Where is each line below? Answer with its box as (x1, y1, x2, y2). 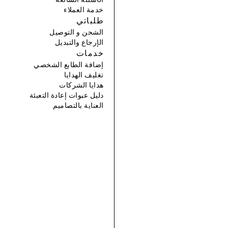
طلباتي (76, 17, 104, 25)
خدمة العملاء (64, 6, 104, 14)
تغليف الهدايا (64, 71, 104, 79)
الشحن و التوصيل (49, 28, 104, 36)
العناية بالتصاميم (53, 102, 104, 109)
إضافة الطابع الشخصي (34, 61, 104, 69)
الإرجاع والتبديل (54, 39, 104, 46)
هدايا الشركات (59, 81, 104, 89)
